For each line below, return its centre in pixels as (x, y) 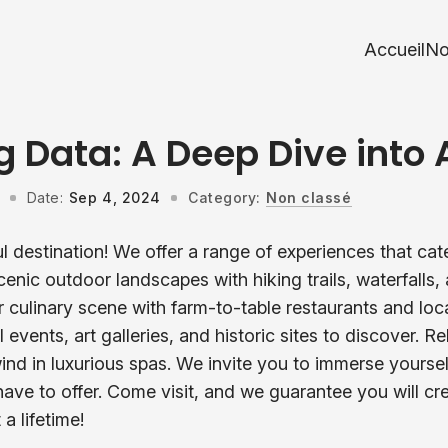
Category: (224, 197)
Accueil (394, 49)
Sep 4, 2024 (114, 197)
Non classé (309, 197)
